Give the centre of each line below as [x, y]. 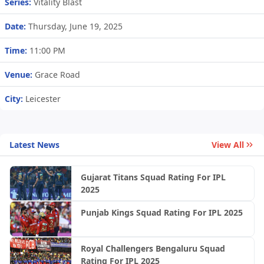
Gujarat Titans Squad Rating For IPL [153, 177]
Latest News [34, 144]
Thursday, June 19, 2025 [74, 27]
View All [228, 145]
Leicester [43, 99]
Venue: [19, 75]
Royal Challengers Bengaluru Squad [153, 248]
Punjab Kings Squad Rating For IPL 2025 [161, 213]
